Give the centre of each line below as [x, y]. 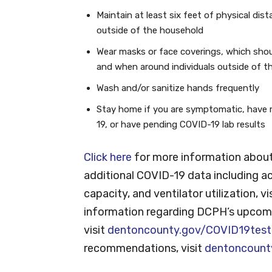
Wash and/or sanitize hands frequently [178, 88]
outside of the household [150, 30]
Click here [108, 157]
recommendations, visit [144, 248]
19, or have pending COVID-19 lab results [181, 124]
